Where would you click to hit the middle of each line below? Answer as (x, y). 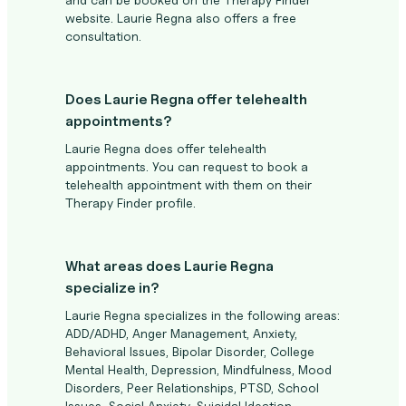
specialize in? (112, 288)
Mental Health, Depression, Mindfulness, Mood (198, 369)
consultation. (103, 36)
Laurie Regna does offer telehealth (166, 148)
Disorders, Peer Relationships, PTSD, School (192, 387)
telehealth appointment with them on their (188, 184)
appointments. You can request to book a (187, 166)
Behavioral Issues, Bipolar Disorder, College (190, 351)
